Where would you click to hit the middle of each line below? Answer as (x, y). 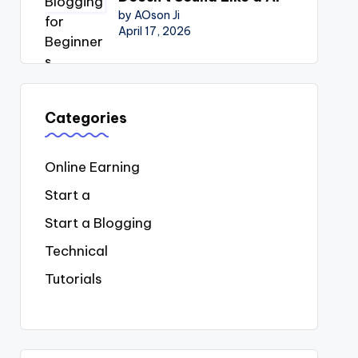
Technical (76, 251)
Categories (86, 118)
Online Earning (92, 167)
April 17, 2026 (154, 31)
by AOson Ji (149, 15)
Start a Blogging (98, 223)
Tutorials (73, 279)
